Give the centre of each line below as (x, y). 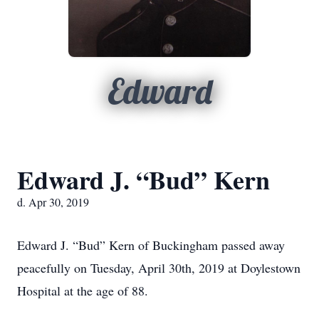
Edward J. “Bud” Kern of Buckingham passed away (151, 245)
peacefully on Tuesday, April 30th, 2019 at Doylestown (159, 268)
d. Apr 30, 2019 (53, 202)
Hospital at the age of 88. (83, 291)
